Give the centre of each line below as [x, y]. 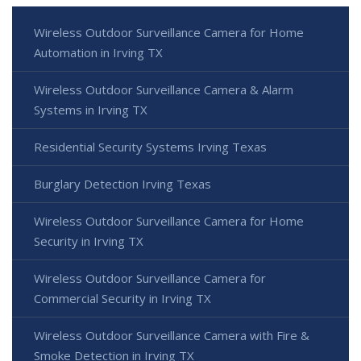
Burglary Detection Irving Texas [122, 183]
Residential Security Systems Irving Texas [150, 146]
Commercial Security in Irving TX [122, 298]
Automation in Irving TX [98, 52]
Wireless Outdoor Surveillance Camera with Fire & [172, 335]
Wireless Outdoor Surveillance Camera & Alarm [164, 89]
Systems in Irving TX [91, 109]
